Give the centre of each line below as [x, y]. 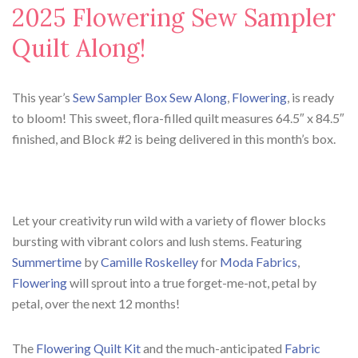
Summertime [47, 262]
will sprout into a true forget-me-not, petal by [192, 283]
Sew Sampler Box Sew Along [150, 97]
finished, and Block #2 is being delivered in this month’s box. [174, 139]
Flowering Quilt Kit [88, 348]
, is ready [310, 97]
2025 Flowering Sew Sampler [174, 18]
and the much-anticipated [213, 348]
